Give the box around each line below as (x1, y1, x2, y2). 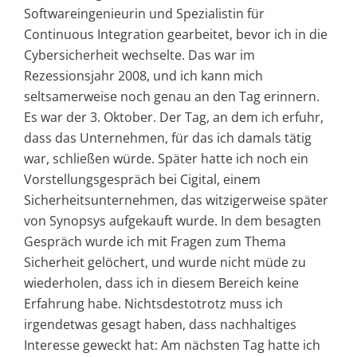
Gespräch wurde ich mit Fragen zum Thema (24, 232, 286, 250)
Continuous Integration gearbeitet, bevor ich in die (24, 25, 328, 43)
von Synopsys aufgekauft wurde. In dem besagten (24, 211, 321, 229)
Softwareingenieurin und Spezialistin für (24, 4, 265, 22)
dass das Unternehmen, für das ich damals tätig (24, 128, 312, 147)
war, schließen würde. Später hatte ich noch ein (24, 149, 308, 167)
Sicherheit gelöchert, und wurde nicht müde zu (24, 253, 306, 271)
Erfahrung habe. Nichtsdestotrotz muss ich (24, 294, 283, 312)
